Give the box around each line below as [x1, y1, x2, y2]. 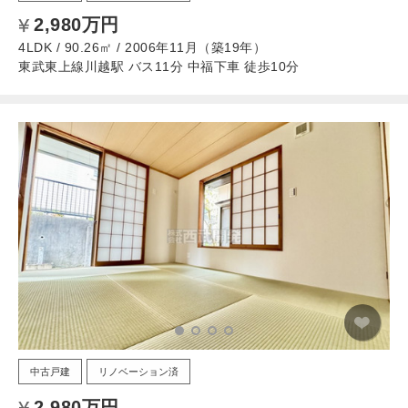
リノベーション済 [98, 365, 178, 377]
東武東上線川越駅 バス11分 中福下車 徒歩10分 [18, 58, 300, 74]
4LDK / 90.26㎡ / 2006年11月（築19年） [18, 39, 266, 55]
